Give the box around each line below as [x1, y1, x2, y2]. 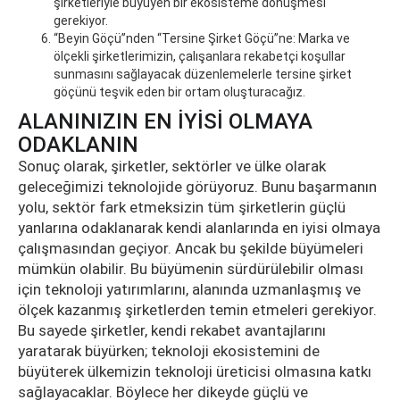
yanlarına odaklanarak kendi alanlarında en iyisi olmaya [18, 219, 380, 237]
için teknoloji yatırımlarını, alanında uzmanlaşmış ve [18, 280, 361, 298]
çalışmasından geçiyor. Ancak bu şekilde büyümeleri [18, 239, 363, 257]
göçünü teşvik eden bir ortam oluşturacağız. [54, 85, 305, 99]
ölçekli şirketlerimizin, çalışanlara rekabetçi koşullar [54, 49, 346, 63]
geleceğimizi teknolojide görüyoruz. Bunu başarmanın [18, 178, 377, 196]
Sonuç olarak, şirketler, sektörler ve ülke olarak [18, 157, 326, 175]
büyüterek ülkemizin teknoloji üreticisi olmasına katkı [18, 362, 371, 380]
